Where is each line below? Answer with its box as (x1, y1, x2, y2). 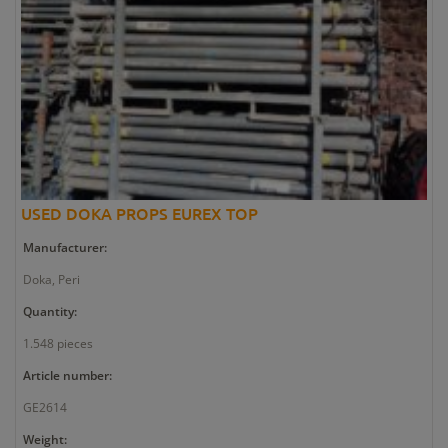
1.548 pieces (23, 335, 93, 353)
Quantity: (23, 303, 77, 321)
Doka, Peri (23, 271, 80, 289)
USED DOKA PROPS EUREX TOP (21, 202, 258, 225)
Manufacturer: (23, 239, 107, 257)
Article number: (23, 367, 112, 385)
